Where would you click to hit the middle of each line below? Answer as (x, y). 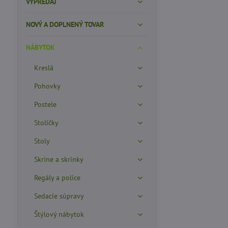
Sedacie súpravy (59, 196)
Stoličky (46, 123)
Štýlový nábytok (59, 214)
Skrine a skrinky (59, 159)
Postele (45, 104)
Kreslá (44, 68)
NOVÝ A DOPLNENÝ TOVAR (65, 24)
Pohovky (47, 86)
